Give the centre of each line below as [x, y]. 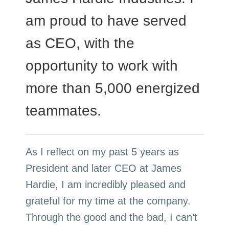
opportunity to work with [102, 66]
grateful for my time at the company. [108, 201]
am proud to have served [106, 21]
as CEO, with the [80, 43]
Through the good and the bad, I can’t [112, 217]
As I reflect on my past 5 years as [102, 152]
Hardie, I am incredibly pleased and [106, 184]
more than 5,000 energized [113, 88]
